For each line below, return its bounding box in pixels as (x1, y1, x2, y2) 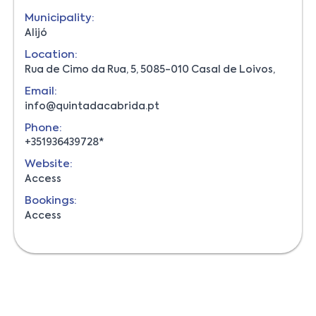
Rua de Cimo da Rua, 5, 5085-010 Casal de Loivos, (25, 64, 275, 75)
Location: (25, 49, 78, 60)
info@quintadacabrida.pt (25, 101, 159, 111)
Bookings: (25, 195, 77, 206)
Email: (25, 85, 57, 97)
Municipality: (25, 12, 95, 23)
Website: (25, 158, 73, 169)
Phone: (25, 122, 62, 133)
